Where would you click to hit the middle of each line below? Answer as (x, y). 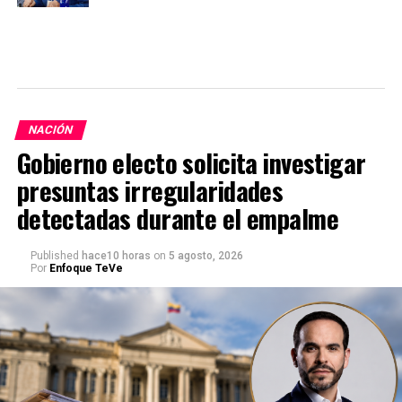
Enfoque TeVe (86, 269)
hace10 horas (116, 256)
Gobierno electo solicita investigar (191, 163)
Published (54, 256)
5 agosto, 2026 (205, 256)
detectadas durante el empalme (177, 218)
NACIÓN (50, 130)
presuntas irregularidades (150, 191)
